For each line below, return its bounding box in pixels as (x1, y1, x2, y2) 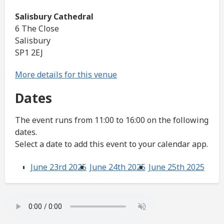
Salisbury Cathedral (15, 11, 93, 22)
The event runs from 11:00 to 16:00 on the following (15, 114, 208, 126)
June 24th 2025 (89, 161, 145, 173)
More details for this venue (15, 69, 117, 80)
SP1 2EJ (15, 47, 43, 58)
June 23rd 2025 (30, 161, 86, 173)
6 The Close (15, 23, 59, 34)
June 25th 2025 (148, 161, 204, 173)
